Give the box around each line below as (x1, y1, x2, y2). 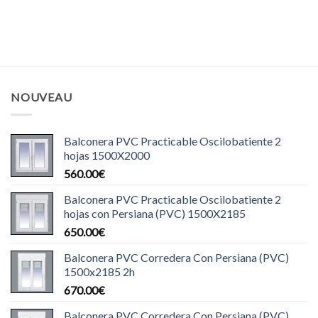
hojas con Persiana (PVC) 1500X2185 (64, 206, 246, 220)
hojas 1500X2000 (64, 148, 150, 162)
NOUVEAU (11, 90, 72, 104)
